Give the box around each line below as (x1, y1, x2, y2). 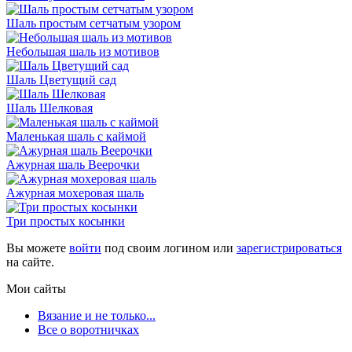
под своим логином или (101, 240, 236, 255)
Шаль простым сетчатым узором (6, 16, 181, 30)
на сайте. (6, 255, 54, 269)
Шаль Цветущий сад (6, 72, 116, 86)
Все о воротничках (38, 322, 139, 336)
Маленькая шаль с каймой (6, 129, 146, 143)
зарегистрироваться (236, 240, 342, 255)
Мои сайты (6, 281, 66, 295)
